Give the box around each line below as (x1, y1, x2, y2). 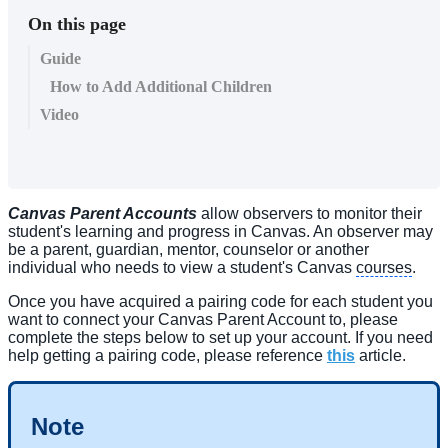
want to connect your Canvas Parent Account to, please (8, 310, 398, 328)
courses (356, 258, 412, 276)
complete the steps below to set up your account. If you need (8, 328, 433, 346)
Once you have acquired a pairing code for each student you (8, 292, 433, 310)
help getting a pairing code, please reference (8, 346, 327, 364)
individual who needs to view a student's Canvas (8, 258, 356, 276)
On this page (28, 13, 126, 34)
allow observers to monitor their (201, 204, 422, 222)
